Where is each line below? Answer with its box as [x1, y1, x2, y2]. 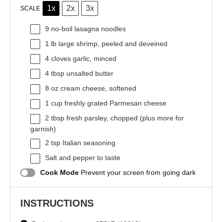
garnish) [30, 124, 56, 133]
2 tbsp [45, 114, 64, 122]
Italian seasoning [60, 139, 115, 147]
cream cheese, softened [58, 84, 136, 93]
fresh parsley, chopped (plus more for [64, 114, 184, 122]
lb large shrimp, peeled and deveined [49, 40, 167, 48]
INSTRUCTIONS [20, 197, 94, 209]
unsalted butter [64, 69, 113, 78]
